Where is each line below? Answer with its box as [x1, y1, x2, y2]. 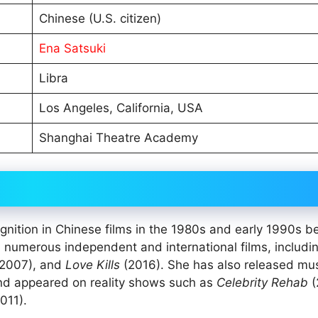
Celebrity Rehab [216, 275, 308, 290]
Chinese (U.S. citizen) [38, 11, 161, 26]
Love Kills [65, 258, 120, 273]
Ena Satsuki [38, 40, 106, 55]
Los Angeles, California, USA [38, 100, 203, 115]
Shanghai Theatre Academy [38, 130, 198, 145]
